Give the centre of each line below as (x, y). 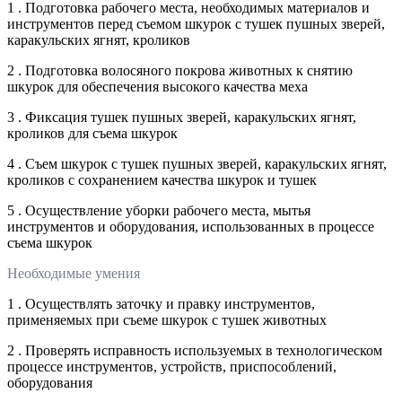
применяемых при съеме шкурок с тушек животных (167, 319)
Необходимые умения (74, 273)
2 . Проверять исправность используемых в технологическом (195, 350)
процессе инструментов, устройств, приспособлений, (172, 366)
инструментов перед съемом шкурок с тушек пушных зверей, (196, 23)
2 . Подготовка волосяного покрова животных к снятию (180, 70)
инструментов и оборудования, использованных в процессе (191, 226)
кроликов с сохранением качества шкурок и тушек (162, 179)
